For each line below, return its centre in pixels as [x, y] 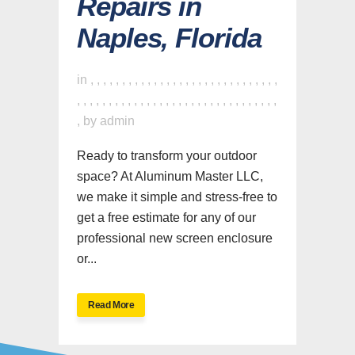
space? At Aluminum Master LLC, [170, 176]
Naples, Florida [169, 38]
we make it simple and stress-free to [177, 197]
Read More [111, 305]
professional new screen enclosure [175, 238]
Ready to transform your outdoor [167, 156]
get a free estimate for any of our [166, 218]
